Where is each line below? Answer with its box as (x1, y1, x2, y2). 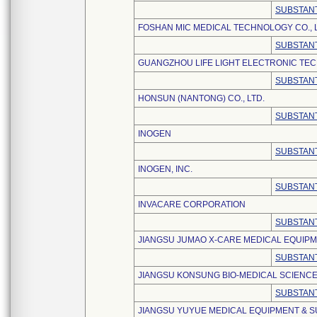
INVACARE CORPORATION (138, 200, 246, 209)
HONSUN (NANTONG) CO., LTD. (138, 93, 265, 103)
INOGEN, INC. (138, 164, 192, 174)
